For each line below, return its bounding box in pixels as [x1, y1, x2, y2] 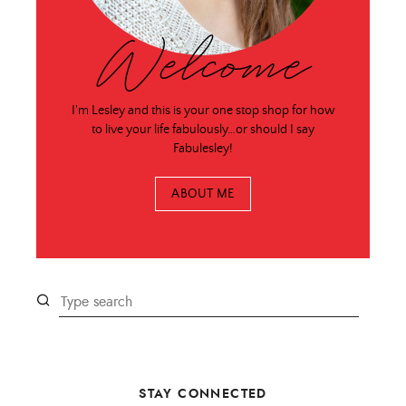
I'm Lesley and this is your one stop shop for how [71, 102, 335, 118]
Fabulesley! [173, 140, 233, 156]
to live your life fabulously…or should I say [92, 121, 314, 137]
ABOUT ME [171, 187, 235, 202]
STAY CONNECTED [139, 383, 267, 402]
